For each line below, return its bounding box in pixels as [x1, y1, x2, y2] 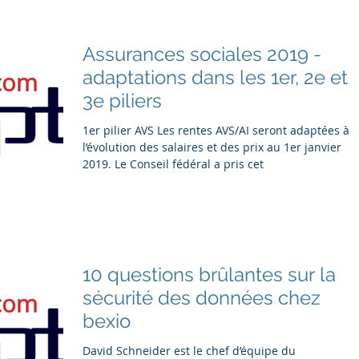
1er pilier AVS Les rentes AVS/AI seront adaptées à [83, 122, 157, 138]
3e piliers [83, 88, 162, 112]
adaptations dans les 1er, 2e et [83, 65, 348, 89]
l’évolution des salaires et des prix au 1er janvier [83, 139, 341, 155]
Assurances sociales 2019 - [83, 42, 321, 66]
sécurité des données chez [83, 286, 321, 310]
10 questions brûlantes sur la [83, 263, 336, 287]
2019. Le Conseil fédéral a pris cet [83, 155, 264, 171]
